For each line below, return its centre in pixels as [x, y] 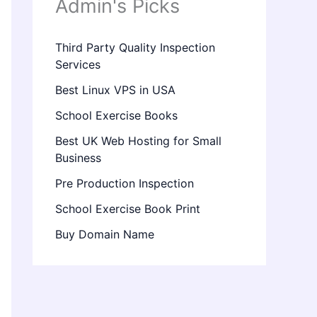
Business [78, 158]
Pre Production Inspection [125, 184]
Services [78, 65]
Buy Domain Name [105, 235]
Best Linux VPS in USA [115, 90]
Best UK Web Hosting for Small [138, 141]
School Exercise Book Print [128, 209]
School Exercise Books [116, 116]
